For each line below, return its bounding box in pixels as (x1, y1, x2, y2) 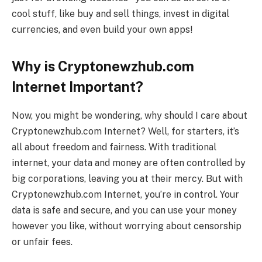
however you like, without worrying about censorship (12, 220, 242, 232)
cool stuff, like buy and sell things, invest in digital (12, 8, 229, 19)
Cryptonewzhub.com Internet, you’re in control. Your (12, 188, 239, 200)
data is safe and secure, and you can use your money (12, 204, 237, 216)
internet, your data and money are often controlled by (12, 157, 246, 168)
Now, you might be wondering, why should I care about (12, 109, 247, 121)
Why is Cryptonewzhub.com (12, 57, 194, 74)
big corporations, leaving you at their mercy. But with (12, 173, 243, 184)
